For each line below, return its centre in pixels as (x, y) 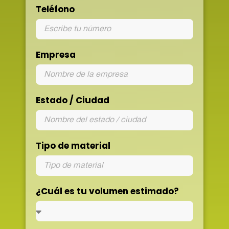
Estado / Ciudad (73, 100)
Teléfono (55, 9)
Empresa (56, 55)
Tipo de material (73, 146)
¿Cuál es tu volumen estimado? (107, 191)
